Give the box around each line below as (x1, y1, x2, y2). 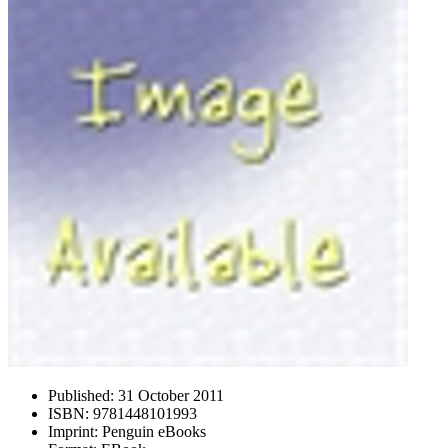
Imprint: (48, 423, 98, 440)
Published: (48, 387, 114, 404)
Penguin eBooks (98, 423, 206, 440)
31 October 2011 (114, 387, 224, 404)
